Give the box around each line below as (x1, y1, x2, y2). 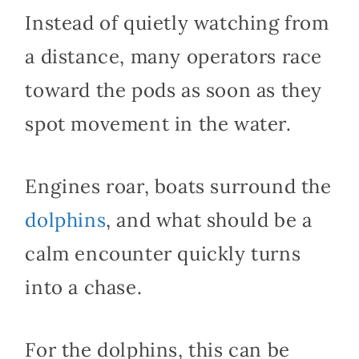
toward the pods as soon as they (25, 78, 322, 103)
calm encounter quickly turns (25, 241, 301, 267)
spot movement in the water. (25, 111, 297, 137)
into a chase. (25, 275, 143, 301)
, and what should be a (106, 208, 313, 233)
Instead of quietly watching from (25, 10, 329, 36)
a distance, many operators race (25, 44, 322, 70)
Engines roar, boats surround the (25, 174, 332, 200)
